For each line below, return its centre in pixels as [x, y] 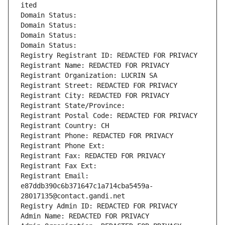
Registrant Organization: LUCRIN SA [89, 76]
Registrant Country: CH [65, 126]
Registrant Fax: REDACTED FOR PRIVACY [93, 156]
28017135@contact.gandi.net [73, 196]
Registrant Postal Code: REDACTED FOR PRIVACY [109, 116]
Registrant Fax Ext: [59, 166]
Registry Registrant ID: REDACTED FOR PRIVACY [109, 55]
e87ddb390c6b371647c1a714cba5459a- [87, 186]
